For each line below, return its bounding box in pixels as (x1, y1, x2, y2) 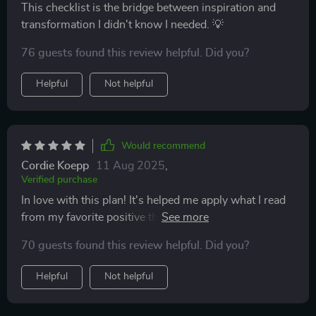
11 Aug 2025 (96, 160, 165, 171)
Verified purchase (21, 175, 97, 185)
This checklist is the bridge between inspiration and (21, 2, 276, 13)
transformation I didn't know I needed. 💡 (21, 19, 224, 30)
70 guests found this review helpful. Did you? (21, 240, 249, 251)
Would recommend (121, 141, 205, 151)
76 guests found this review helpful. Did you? (21, 47, 249, 59)
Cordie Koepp (21, 160, 89, 171)
